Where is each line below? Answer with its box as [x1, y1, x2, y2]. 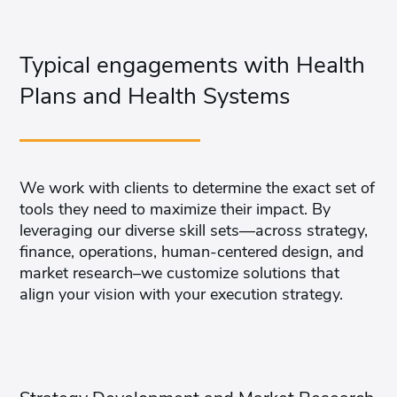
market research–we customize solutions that [19, 262, 340, 284]
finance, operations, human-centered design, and [19, 241, 364, 263]
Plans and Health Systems [19, 81, 291, 113]
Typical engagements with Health [19, 50, 366, 82]
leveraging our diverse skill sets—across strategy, [19, 220, 369, 242]
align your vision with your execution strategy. [19, 284, 344, 306]
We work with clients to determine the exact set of [19, 177, 376, 199]
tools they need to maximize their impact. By [19, 198, 331, 221]
